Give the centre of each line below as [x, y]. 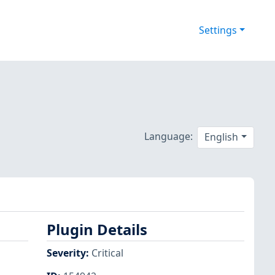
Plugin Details [97, 230]
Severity [66, 253]
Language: [168, 136]
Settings [218, 30]
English [222, 137]
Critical [107, 253]
